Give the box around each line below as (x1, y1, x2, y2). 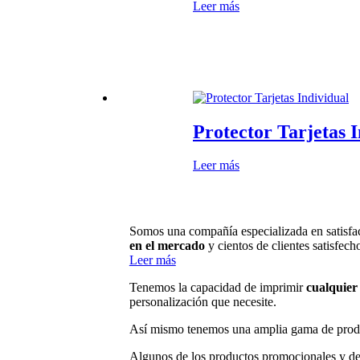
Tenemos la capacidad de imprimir (129, 280, 306, 295)
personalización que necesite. (129, 295, 276, 309)
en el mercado (129, 239, 205, 253)
